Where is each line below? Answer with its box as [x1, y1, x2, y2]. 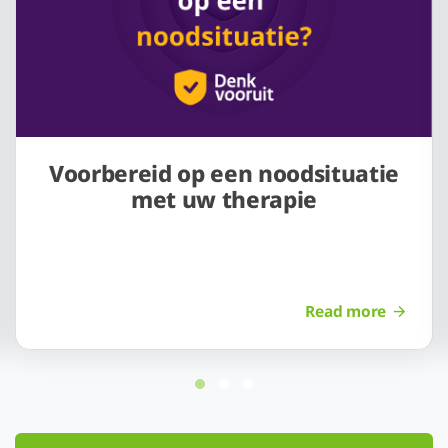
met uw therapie [131, 183, 317, 215]
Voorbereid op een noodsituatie [49, 157, 399, 189]
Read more [305, 299, 387, 322]
